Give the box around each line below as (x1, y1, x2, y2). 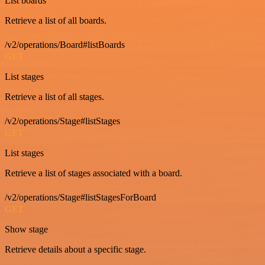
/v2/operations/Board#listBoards (5, 40, 125, 50)
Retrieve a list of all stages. (5, 92, 104, 102)
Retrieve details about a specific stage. (5, 244, 146, 254)
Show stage (5, 224, 48, 234)
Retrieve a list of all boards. (5, 15, 106, 25)
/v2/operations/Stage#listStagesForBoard (5, 192, 156, 202)
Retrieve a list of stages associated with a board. (5, 168, 182, 178)
